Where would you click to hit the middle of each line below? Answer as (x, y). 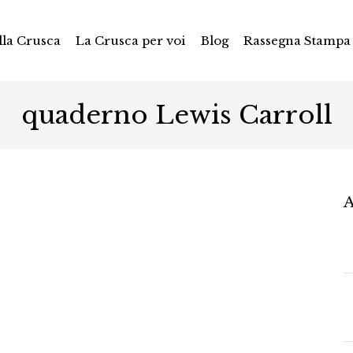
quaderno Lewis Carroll (176, 115)
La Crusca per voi (131, 40)
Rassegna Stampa (297, 40)
